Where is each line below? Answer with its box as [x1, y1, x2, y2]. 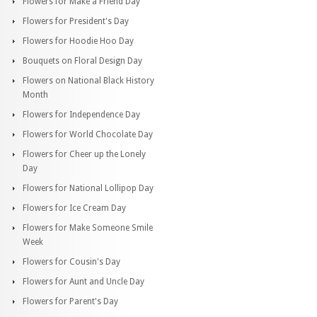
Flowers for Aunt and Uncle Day [23, 276, 144, 287]
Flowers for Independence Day [23, 109, 140, 120]
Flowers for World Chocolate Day [23, 129, 153, 139]
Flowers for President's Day [23, 16, 129, 26]
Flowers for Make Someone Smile [23, 222, 153, 233]
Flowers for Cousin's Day [23, 256, 120, 267]
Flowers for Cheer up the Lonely [23, 149, 146, 159]
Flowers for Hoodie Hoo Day [23, 35, 134, 46]
